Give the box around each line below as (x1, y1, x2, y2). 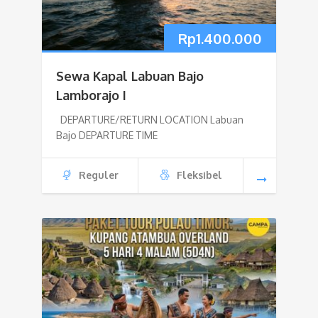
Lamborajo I (56, 87, 126, 104)
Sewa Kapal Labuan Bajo (56, 68, 204, 84)
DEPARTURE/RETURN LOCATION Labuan (56, 114, 243, 126)
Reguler (78, 169, 119, 182)
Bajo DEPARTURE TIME (56, 129, 158, 142)
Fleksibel (176, 169, 222, 182)
